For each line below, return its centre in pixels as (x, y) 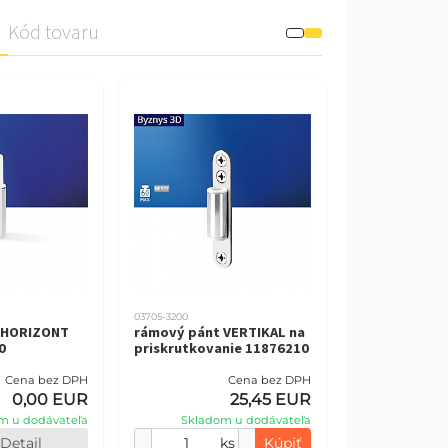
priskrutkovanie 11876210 (221, 348)
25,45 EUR (270, 399)
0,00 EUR (49, 399)
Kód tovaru (53, 31)
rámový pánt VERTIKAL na (219, 332)
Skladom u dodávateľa (246, 420)
